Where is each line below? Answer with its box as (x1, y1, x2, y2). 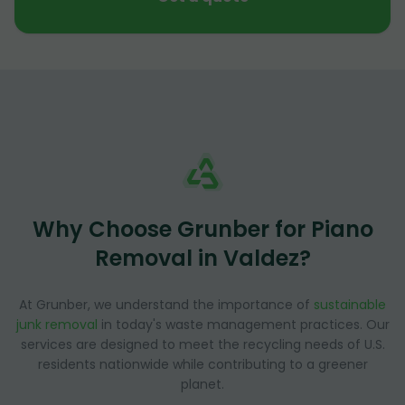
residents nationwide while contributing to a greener (37, 355, 368, 374)
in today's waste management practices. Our (97, 316, 390, 334)
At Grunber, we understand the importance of (19, 296, 314, 315)
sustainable (314, 296, 386, 315)
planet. (181, 375, 224, 394)
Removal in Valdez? (94, 243, 311, 274)
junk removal (15, 316, 98, 334)
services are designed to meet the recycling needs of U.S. (20, 335, 385, 354)
